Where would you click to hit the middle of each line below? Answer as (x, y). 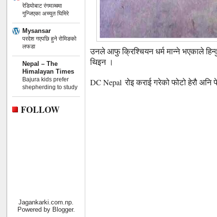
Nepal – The (40, 63)
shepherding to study (50, 87)
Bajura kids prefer (46, 79)
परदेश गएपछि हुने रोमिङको (49, 39)
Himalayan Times (48, 71)
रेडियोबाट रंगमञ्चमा (42, 6)
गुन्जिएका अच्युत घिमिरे (46, 13)
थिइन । (102, 62)
